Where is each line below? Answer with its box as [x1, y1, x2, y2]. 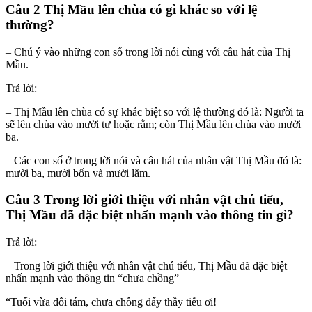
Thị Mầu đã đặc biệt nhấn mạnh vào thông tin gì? [6, 208, 294, 223]
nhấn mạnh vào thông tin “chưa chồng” [6, 272, 179, 285]
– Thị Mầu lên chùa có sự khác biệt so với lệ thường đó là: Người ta [6, 105, 304, 118]
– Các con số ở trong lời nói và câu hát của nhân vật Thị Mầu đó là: [6, 154, 302, 166]
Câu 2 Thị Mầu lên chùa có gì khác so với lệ [6, 1, 257, 17]
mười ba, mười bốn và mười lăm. [6, 166, 150, 179]
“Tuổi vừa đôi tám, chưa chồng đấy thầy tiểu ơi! [6, 296, 217, 309]
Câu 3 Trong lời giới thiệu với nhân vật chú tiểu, [6, 192, 283, 208]
